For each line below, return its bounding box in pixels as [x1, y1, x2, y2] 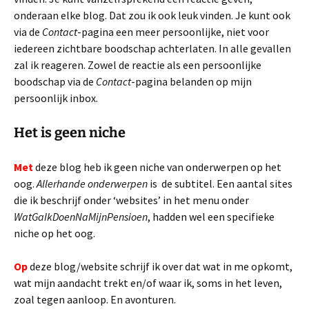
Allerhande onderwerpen [37, 177, 148, 190]
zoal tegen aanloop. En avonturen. [14, 292, 176, 306]
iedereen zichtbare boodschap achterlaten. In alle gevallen [14, 41, 291, 55]
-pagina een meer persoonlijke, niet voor [77, 25, 269, 39]
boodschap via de [14, 74, 96, 88]
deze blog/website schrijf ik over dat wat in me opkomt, [28, 259, 292, 273]
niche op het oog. [14, 226, 97, 240]
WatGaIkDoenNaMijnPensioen [14, 210, 148, 223]
